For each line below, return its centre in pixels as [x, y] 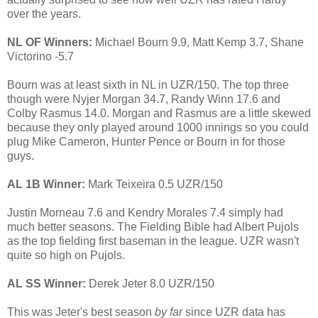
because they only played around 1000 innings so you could [158, 128]
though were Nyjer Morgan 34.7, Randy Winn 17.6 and [144, 99]
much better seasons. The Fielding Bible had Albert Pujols [153, 227]
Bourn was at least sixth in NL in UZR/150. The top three [148, 85]
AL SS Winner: [46, 284]
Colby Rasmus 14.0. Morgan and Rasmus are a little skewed [159, 114]
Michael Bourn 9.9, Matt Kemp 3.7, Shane [198, 43]
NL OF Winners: [50, 43]
